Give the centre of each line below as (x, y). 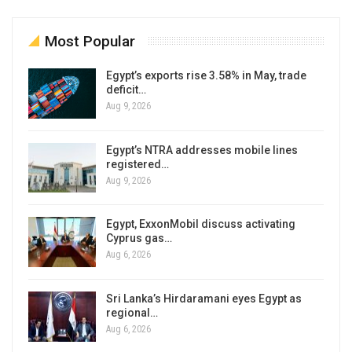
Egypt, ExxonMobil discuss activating (201, 224)
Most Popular (90, 42)
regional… (132, 312)
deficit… (126, 90)
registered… (137, 164)
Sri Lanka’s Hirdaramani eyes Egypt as (204, 298)
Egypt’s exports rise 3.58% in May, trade (206, 76)
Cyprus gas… (139, 238)
